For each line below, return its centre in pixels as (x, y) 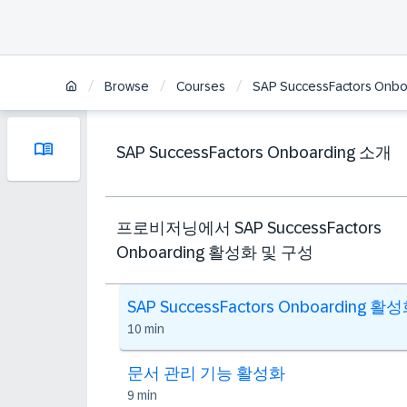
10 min (146, 329)
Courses (201, 87)
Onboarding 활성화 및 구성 (215, 252)
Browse (127, 87)
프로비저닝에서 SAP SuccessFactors (249, 228)
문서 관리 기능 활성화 (206, 373)
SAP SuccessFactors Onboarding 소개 (254, 153)
